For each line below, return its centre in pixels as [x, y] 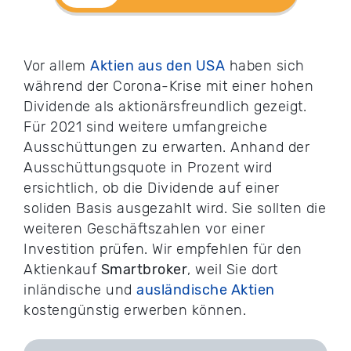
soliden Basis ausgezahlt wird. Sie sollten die [175, 209]
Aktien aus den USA [157, 66]
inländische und [80, 290]
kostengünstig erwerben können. [135, 311]
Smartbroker [144, 270]
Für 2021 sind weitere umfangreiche [145, 127]
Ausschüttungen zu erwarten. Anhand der [166, 148]
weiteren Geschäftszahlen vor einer [144, 229]
